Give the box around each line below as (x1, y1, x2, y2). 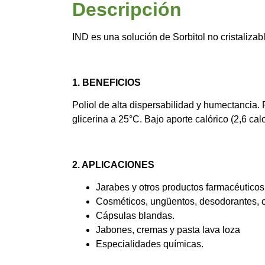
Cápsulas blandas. (96, 211, 174, 221)
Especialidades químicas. (96, 239, 203, 250)
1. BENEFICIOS (72, 77, 141, 88)
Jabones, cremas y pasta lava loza (96, 225, 240, 235)
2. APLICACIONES (72, 160, 154, 170)
